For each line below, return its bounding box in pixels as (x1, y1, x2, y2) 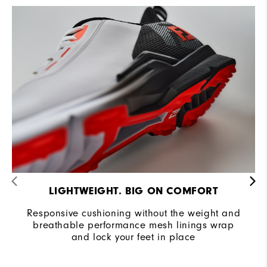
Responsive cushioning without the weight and (26, 207, 241, 219)
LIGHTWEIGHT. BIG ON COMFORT (49, 185, 218, 198)
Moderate (212, 5, 255, 16)
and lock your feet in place (71, 231, 196, 243)
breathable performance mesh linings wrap (33, 219, 234, 231)
